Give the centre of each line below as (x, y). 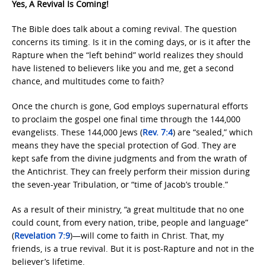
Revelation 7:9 (42, 235)
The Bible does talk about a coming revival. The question (124, 29)
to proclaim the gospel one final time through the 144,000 (126, 119)
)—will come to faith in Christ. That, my (147, 235)
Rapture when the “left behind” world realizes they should (128, 55)
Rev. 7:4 (158, 132)
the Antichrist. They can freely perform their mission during (131, 171)
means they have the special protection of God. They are (124, 145)
